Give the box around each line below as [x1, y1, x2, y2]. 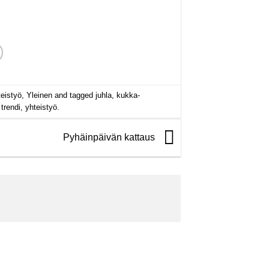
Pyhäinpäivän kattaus [63, 131, 157, 142]
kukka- [116, 90, 140, 100]
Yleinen [26, 90, 52, 100]
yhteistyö [25, 102, 57, 112]
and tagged [52, 90, 95, 100]
